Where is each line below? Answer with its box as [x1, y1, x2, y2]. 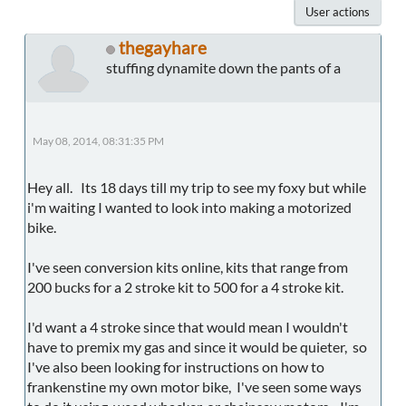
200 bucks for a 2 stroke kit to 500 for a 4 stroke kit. [27, 278, 343, 296]
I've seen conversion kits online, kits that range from [27, 258, 348, 276]
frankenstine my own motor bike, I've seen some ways [27, 378, 362, 396]
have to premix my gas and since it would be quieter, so [27, 338, 367, 356]
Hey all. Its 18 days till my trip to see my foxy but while [27, 179, 366, 197]
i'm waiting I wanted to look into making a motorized [27, 198, 352, 217]
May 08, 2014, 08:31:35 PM [33, 135, 164, 148]
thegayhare [119, 37, 207, 59]
